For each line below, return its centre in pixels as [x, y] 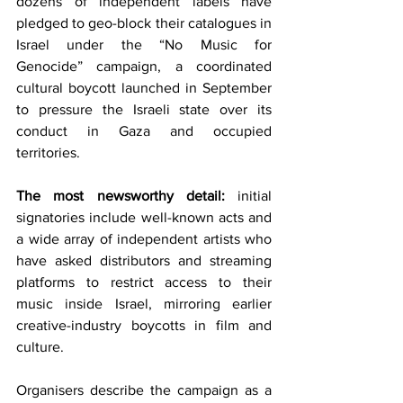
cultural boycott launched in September [144, 88]
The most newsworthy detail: [121, 196]
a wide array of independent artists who [144, 239]
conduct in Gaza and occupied [144, 131]
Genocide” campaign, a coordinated [144, 67]
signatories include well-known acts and [144, 218]
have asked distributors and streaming [144, 261]
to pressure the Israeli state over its [144, 110]
